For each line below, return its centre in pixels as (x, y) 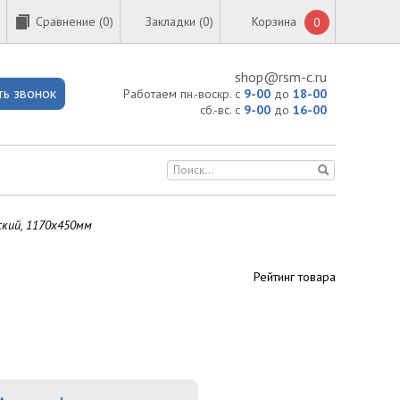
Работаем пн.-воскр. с (183, 94)
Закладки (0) (179, 21)
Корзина (274, 21)
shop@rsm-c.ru (281, 77)
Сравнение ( (69, 21)
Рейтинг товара (295, 277)
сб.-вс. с (222, 110)
